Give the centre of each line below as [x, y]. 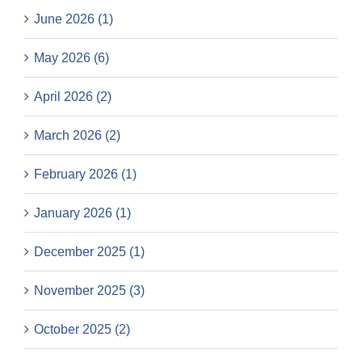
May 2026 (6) [72, 58]
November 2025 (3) [89, 291]
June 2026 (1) [74, 19]
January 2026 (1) [82, 213]
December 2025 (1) [89, 252]
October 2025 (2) [82, 330]
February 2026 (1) [85, 175]
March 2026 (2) [77, 136]
